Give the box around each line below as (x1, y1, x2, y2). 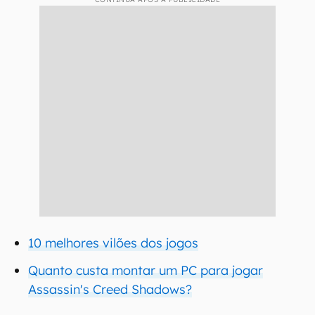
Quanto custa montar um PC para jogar (28, 262, 263, 278)
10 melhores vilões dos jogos (28, 235, 198, 251)
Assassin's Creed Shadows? (28, 281, 192, 297)
